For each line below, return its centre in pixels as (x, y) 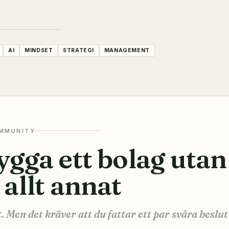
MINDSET (39, 51)
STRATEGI (79, 51)
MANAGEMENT (127, 51)
